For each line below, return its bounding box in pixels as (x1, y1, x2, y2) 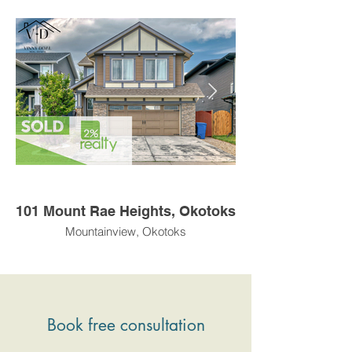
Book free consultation (46, 314, 205, 335)
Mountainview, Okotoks (65, 224, 186, 239)
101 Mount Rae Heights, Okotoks (179, 203, 236, 219)
